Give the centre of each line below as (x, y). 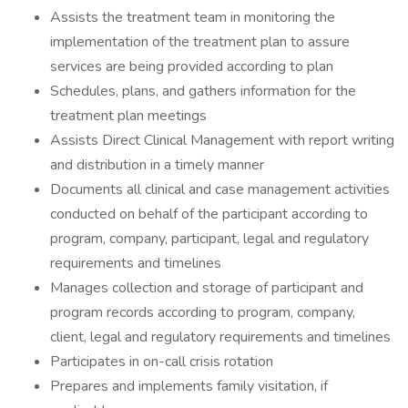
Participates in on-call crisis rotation (162, 362)
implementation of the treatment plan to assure (200, 42)
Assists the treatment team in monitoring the (193, 17)
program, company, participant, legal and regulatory (209, 239)
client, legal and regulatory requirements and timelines (220, 337)
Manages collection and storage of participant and (207, 288)
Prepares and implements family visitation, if (189, 386)
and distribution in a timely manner (157, 165)
